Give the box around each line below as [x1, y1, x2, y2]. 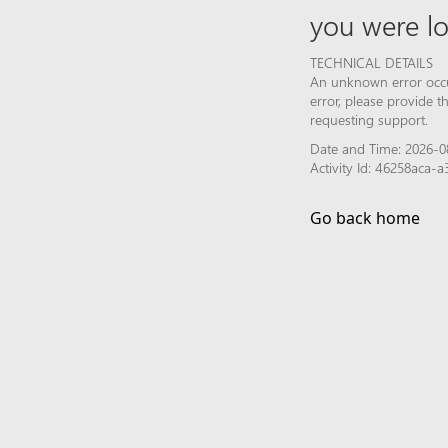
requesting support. [310, 109, 428, 129]
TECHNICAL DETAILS [310, 52, 433, 72]
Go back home [310, 206, 420, 229]
